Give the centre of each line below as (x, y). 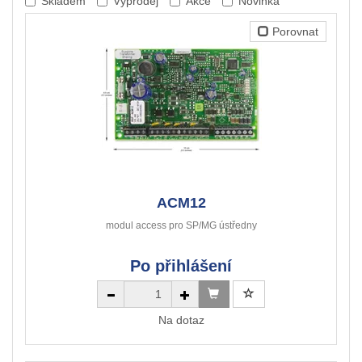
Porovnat (294, 32)
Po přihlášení (181, 266)
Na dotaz (181, 320)
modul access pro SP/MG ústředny (181, 226)
